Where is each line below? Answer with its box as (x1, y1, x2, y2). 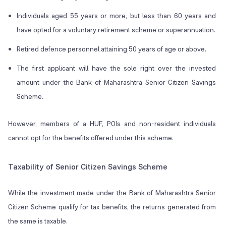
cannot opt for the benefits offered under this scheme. (8, 133, 174, 143)
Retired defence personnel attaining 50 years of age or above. (17, 44, 206, 54)
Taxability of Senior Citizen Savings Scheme (8, 161, 167, 173)
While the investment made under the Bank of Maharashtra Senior (8, 188, 216, 198)
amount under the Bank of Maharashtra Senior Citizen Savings (17, 78, 216, 87)
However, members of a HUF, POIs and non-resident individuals (8, 119, 216, 129)
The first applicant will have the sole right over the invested (17, 64, 216, 73)
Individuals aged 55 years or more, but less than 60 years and (17, 11, 216, 21)
